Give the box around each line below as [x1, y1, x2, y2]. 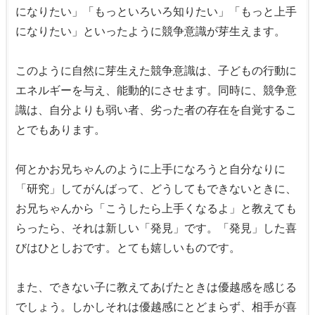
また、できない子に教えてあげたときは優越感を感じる [15, 281, 297, 293]
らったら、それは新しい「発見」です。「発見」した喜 [15, 221, 297, 234]
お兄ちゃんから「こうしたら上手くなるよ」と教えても [15, 202, 297, 214]
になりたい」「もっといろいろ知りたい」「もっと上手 [15, 5, 297, 18]
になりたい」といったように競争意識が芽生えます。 [15, 25, 285, 37]
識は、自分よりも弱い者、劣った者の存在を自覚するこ [15, 103, 297, 116]
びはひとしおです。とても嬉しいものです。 [15, 241, 240, 254]
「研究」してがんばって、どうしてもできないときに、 [15, 182, 297, 195]
